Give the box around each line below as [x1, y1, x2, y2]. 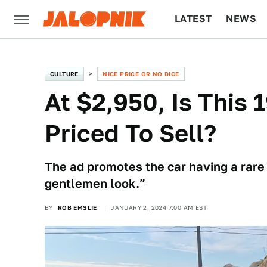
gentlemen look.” [45, 176, 145, 191]
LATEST [175, 13, 212, 24]
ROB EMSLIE [57, 204, 97, 211]
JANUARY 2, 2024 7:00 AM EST [111, 204, 207, 211]
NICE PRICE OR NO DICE [103, 70, 179, 77]
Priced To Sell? [45, 119, 216, 147]
